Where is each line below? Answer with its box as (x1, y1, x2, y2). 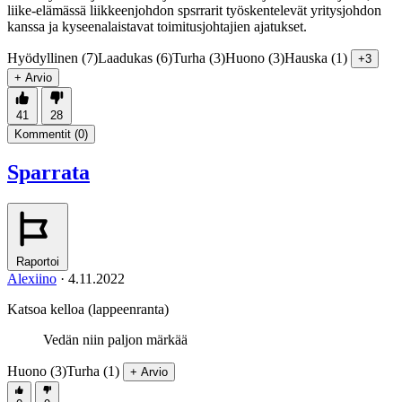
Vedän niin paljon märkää (43, 332, 188, 348)
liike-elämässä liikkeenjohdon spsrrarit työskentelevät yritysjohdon (7, 2, 381, 18)
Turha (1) (66, 363, 119, 380)
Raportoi (16, 255, 59, 269)
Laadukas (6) (98, 49, 172, 66)
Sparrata (7, 161, 90, 185)
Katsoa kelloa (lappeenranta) (7, 301, 169, 318)
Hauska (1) (284, 49, 347, 66)
